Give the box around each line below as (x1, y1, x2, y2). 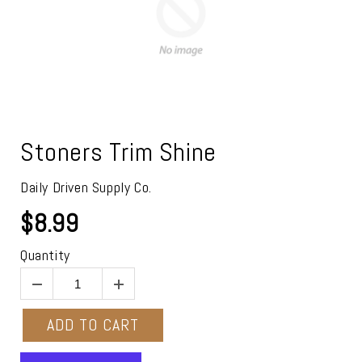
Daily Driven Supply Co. (20, 177, 152, 196)
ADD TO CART (47, 314, 139, 336)
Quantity (20, 245, 70, 264)
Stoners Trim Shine (20, 135, 217, 168)
